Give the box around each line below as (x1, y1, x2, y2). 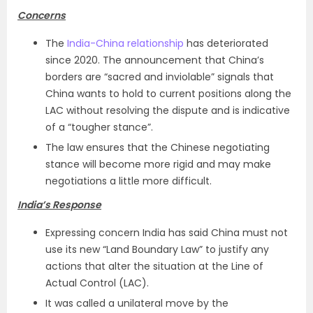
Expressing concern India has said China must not (45, 226, 288, 240)
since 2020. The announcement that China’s (45, 53, 264, 67)
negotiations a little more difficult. (45, 174, 212, 188)
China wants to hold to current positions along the (45, 87, 291, 101)
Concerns (17, 8, 66, 22)
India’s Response (17, 198, 101, 212)
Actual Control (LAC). (45, 276, 149, 290)
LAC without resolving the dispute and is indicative (45, 103, 290, 117)
